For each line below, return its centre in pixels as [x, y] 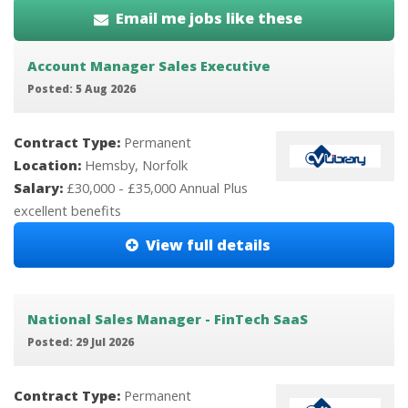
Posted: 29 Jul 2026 [80, 341]
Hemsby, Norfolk [136, 165]
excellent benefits [67, 211]
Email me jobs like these [209, 19]
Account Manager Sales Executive [148, 65]
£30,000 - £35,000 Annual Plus [157, 188]
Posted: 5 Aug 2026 [81, 88]
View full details [209, 245]
